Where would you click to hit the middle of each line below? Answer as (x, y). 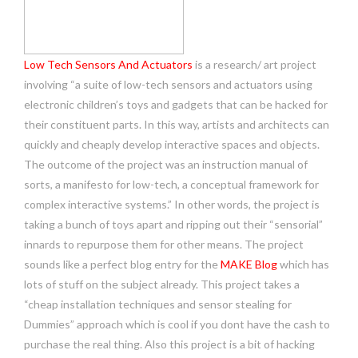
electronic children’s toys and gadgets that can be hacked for (176, 104)
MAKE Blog (249, 264)
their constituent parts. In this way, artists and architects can (177, 124)
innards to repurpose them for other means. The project (164, 244)
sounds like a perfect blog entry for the (122, 264)
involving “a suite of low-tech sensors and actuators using (168, 84)
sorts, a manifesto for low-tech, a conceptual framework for (171, 184)
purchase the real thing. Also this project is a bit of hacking (169, 344)
